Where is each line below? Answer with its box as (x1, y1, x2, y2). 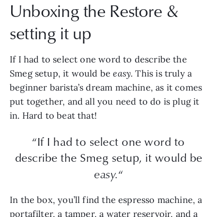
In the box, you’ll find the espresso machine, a (10, 194, 202, 206)
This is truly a (135, 68, 192, 79)
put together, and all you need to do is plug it (10, 96, 200, 108)
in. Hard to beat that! (10, 110, 97, 122)
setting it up (10, 21, 92, 45)
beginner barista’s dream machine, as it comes (10, 82, 202, 93)
